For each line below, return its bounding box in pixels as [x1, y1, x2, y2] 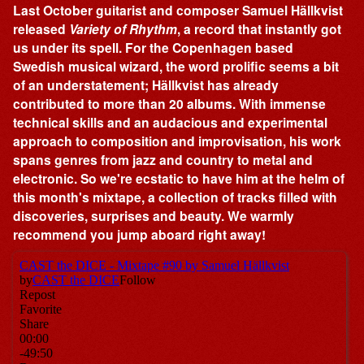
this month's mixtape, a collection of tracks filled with [13, 188, 338, 207]
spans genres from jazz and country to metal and [13, 150, 314, 170]
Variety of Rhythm [69, 19, 178, 39]
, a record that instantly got [177, 19, 342, 39]
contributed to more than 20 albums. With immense [13, 94, 327, 114]
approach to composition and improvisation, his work [13, 132, 342, 151]
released [13, 19, 70, 39]
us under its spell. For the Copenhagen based [13, 38, 294, 58]
